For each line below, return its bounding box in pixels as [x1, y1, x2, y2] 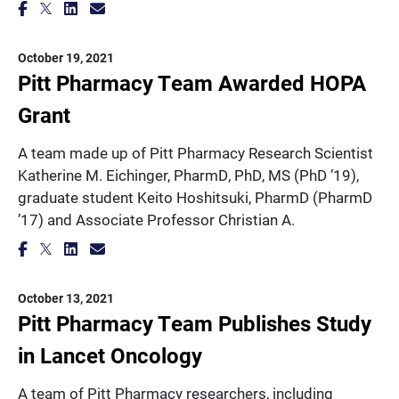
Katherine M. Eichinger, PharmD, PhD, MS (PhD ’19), [18, 164, 359, 185]
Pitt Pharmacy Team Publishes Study [18, 309, 371, 338]
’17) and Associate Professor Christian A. [18, 208, 295, 230]
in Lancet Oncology [18, 341, 202, 370]
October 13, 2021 [18, 289, 114, 306]
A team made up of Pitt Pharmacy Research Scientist [18, 142, 373, 163]
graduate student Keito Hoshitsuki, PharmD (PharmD [18, 186, 372, 208]
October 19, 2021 [18, 48, 114, 66]
